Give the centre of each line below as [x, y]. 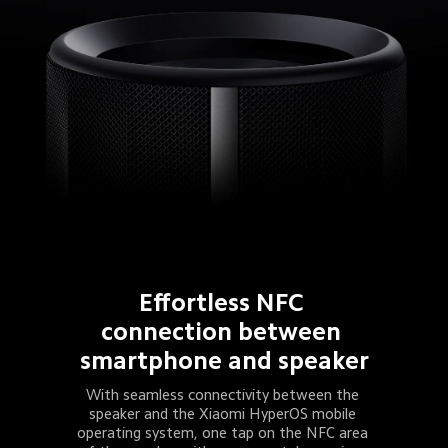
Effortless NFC [224, 302]
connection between [224, 331]
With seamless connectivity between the [224, 395]
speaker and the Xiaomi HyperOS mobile [224, 414]
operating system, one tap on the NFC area [224, 433]
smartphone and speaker [224, 360]
